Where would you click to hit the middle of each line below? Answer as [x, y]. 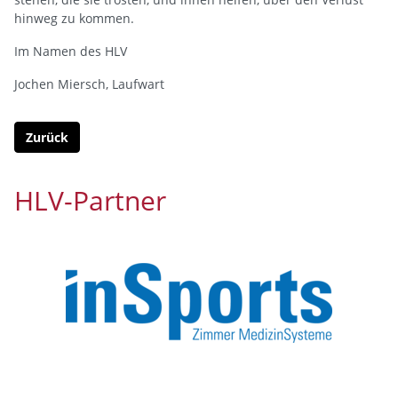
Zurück [47, 138]
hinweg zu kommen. [74, 19]
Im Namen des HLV [71, 52]
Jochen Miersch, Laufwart [89, 84]
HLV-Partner [90, 201]
